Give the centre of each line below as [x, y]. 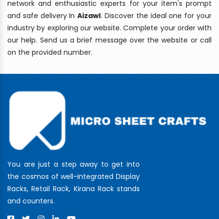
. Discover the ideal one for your [156, 15]
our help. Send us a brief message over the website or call [109, 40]
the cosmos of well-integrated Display [74, 176]
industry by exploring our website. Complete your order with [109, 28]
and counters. [31, 201]
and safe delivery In [43, 15]
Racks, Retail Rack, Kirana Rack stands [74, 188]
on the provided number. [50, 52]
